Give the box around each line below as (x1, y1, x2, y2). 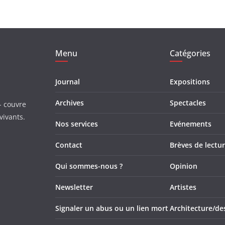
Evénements (170, 119, 211, 129)
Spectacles (170, 98, 206, 107)
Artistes (170, 182, 196, 192)
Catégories (170, 48, 210, 59)
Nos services (55, 119, 98, 129)
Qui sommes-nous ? (55, 161, 123, 171)
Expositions (170, 77, 210, 86)
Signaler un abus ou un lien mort (55, 203, 168, 213)
